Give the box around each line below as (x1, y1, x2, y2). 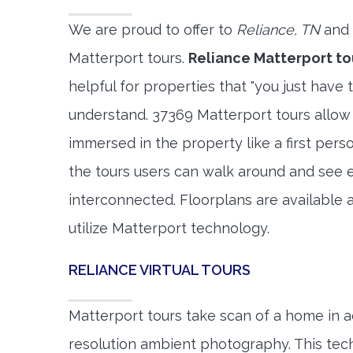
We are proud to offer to (69, 21, 236, 38)
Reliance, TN (236, 21, 320, 38)
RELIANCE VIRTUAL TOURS (69, 262, 251, 278)
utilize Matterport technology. (69, 220, 269, 236)
